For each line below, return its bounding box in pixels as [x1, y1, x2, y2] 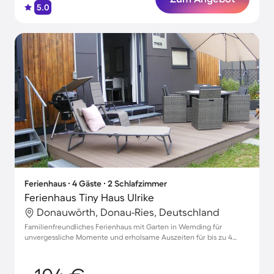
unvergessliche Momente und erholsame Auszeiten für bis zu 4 [24, 233, 232, 241]
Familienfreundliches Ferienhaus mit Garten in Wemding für [24, 223, 222, 231]
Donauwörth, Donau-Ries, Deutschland [37, 206, 220, 218]
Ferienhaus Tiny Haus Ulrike [24, 191, 154, 203]
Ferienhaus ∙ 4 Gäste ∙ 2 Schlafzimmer [24, 179, 167, 188]
